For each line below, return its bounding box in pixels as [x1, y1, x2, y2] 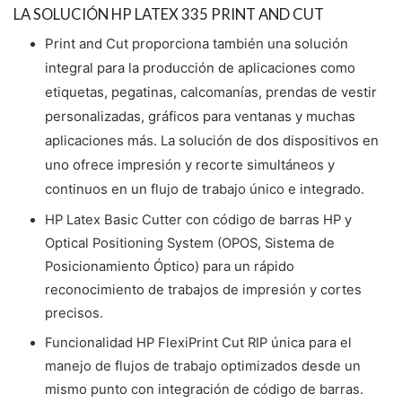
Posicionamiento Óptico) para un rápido [45, 258, 294, 275]
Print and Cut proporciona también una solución [45, 35, 348, 53]
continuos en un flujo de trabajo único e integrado [45, 180, 361, 198]
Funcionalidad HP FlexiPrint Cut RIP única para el [45, 334, 352, 351]
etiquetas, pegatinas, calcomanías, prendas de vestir [45, 83, 377, 101]
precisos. [45, 304, 103, 321]
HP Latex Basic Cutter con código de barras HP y [45, 211, 352, 228]
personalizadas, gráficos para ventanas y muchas [45, 108, 355, 126]
